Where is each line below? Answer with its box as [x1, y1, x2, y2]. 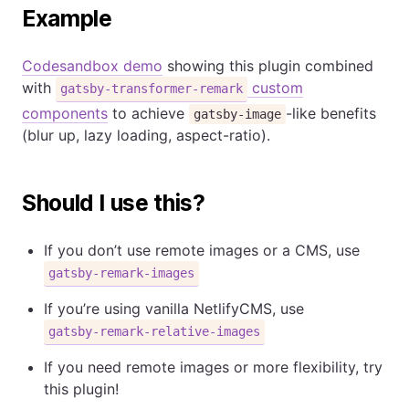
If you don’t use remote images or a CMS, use [44, 240, 360, 259]
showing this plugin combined [163, 56, 373, 75]
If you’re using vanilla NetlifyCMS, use [44, 299, 304, 318]
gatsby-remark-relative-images [48, 323, 261, 339]
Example [22, 5, 112, 32]
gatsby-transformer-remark [60, 80, 244, 96]
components [22, 103, 108, 122]
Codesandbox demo [22, 56, 163, 75]
